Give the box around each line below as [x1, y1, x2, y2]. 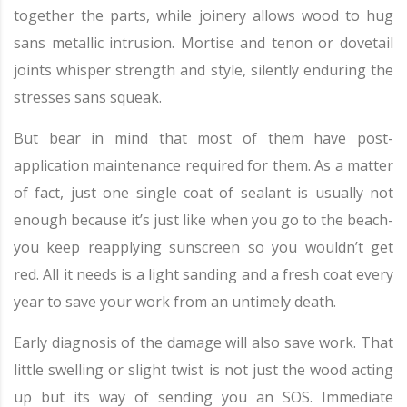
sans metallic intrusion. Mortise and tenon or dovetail [14, 33, 393, 53]
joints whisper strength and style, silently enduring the [14, 60, 393, 80]
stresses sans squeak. [14, 87, 162, 107]
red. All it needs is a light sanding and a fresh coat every [14, 264, 393, 284]
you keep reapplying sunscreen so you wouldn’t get [14, 237, 393, 257]
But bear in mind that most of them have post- [14, 128, 393, 148]
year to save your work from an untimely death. [14, 292, 336, 312]
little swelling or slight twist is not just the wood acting [14, 360, 393, 380]
